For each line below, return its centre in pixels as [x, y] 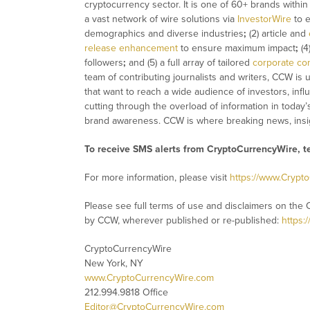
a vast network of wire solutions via [161, 19]
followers [104, 63]
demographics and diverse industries [164, 34]
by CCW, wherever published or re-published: [183, 221]
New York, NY [114, 264]
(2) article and [277, 34]
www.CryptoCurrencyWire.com [149, 278]
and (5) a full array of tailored [189, 63]
